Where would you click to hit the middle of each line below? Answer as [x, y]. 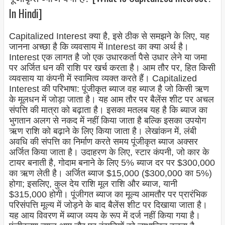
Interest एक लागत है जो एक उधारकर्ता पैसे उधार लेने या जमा [108, 58]
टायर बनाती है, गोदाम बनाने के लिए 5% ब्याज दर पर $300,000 [112, 163]
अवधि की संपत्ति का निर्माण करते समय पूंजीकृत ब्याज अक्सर [103, 142]
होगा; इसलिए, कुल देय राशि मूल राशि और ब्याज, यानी [93, 184]
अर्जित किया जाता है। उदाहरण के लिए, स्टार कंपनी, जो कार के [109, 152]
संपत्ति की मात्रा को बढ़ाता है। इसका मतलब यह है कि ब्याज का [108, 110]
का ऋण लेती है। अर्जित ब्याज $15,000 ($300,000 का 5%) [110, 174]
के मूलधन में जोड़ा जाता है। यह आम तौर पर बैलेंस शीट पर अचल [111, 100]
